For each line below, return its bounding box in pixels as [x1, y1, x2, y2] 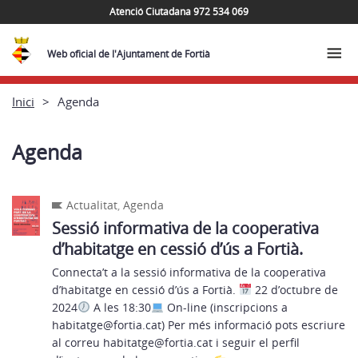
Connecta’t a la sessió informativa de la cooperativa [52, 265, 326, 280]
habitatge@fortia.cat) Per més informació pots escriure [52, 317, 345, 332]
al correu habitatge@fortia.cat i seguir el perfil [52, 335, 300, 350]
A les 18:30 [89, 300, 151, 315]
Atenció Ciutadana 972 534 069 [109, 4, 249, 18]
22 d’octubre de [251, 282, 338, 297]
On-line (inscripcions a [163, 300, 288, 315]
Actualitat [66, 197, 117, 213]
